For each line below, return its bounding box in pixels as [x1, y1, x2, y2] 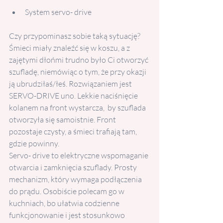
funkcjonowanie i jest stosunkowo [9, 210, 126, 221]
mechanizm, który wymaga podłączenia [9, 174, 143, 185]
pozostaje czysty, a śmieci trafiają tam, [9, 126, 138, 137]
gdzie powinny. [9, 138, 59, 149]
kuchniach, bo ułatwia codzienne [9, 198, 121, 209]
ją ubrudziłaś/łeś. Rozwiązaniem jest [9, 79, 133, 89]
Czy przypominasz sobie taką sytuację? [9, 31, 143, 41]
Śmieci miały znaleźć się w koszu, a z [9, 43, 131, 53]
